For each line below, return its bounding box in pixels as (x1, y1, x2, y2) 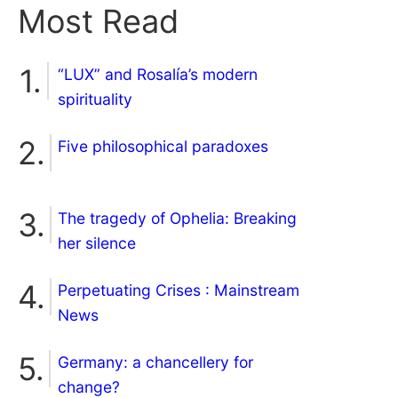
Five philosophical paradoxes (58, 137, 268, 156)
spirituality (58, 90, 132, 109)
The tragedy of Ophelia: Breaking (58, 209, 297, 228)
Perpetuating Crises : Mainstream (58, 281, 299, 300)
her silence (58, 234, 136, 253)
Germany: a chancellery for (58, 353, 253, 372)
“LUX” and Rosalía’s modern (58, 65, 258, 84)
